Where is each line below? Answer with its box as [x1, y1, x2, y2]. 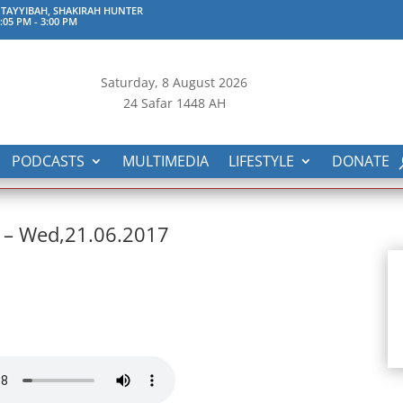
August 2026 [169, 74, 248, 91]
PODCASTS [12, 151, 85, 171]
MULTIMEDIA [122, 151, 209, 171]
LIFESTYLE [228, 151, 294, 171]
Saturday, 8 [101, 74, 170, 91]
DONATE [332, 151, 390, 171]
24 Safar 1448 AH [122, 94, 226, 112]
